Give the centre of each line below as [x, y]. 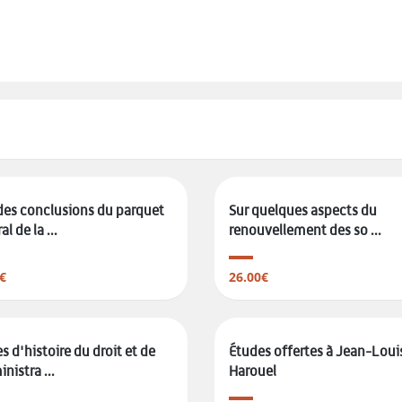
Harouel [253, 371]
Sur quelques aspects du [303, 210]
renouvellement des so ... [305, 230]
